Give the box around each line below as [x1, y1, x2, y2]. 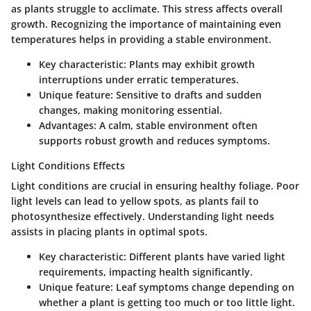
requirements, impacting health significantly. [39, 264, 253, 278]
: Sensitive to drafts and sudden [110, 87, 262, 101]
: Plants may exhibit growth [124, 57, 255, 71]
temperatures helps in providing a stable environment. [11, 32, 271, 46]
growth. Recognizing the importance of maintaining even [11, 17, 281, 31]
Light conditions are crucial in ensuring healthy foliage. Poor [11, 178, 299, 192]
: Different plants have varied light [124, 249, 285, 263]
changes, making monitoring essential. [39, 103, 222, 117]
